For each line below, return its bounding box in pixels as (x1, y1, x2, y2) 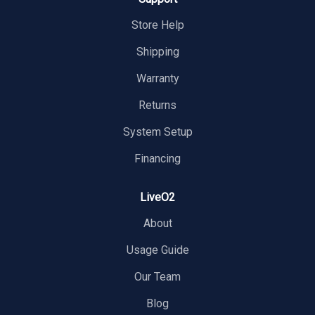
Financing (134, 151, 181, 165)
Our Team (134, 269, 181, 283)
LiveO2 (140, 190, 175, 204)
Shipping (136, 44, 179, 58)
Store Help (131, 18, 184, 32)
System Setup (122, 124, 193, 139)
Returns (139, 98, 176, 112)
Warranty (136, 71, 179, 85)
